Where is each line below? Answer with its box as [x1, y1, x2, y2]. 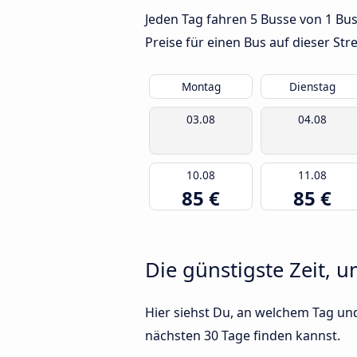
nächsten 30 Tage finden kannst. [145, 327, 340, 345]
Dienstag [289, 79, 335, 95]
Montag [181, 79, 221, 95]
